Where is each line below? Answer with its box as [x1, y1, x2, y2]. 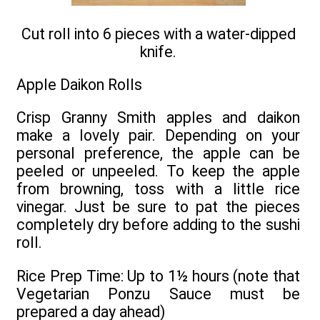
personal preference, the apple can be [16, 144, 300, 163]
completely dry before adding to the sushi [16, 216, 300, 234]
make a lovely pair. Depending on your [16, 126, 300, 145]
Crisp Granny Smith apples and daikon [16, 109, 300, 127]
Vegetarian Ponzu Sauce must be [16, 284, 300, 303]
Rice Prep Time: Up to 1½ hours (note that [16, 266, 300, 285]
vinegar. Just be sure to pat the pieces [16, 198, 300, 216]
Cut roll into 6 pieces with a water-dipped [21, 24, 296, 43]
